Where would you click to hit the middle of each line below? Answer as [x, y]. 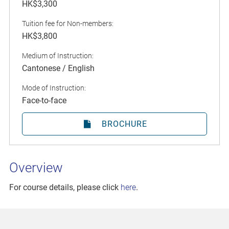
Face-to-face [44, 101]
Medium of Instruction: [58, 56]
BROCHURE [125, 124]
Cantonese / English [58, 68]
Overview [36, 168]
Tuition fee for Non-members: [68, 24]
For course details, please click [65, 188]
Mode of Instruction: [54, 88]
